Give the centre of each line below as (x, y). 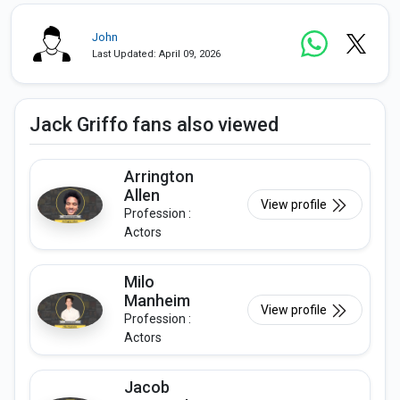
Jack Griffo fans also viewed (154, 125)
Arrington (159, 177)
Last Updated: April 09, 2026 (157, 54)
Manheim (157, 301)
